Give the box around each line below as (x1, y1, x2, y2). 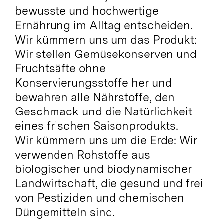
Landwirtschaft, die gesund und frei (14, 176, 203, 190)
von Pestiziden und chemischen (14, 190, 184, 205)
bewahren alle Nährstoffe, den (14, 90, 175, 104)
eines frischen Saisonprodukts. (14, 118, 178, 133)
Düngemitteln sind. (14, 205, 115, 219)
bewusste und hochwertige (14, 3, 159, 18)
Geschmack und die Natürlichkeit (14, 104, 192, 118)
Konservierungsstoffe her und (14, 75, 172, 90)
